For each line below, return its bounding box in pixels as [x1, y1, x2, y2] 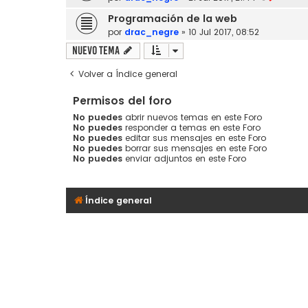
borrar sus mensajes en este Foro [122, 142, 267, 154]
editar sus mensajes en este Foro [122, 131, 266, 144]
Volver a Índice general [78, 67, 177, 80]
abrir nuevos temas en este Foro [122, 111, 262, 123]
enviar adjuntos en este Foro [122, 152, 246, 164]
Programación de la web [108, 11, 237, 25]
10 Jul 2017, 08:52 [188, 25, 259, 38]
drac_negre [124, 25, 179, 38]
